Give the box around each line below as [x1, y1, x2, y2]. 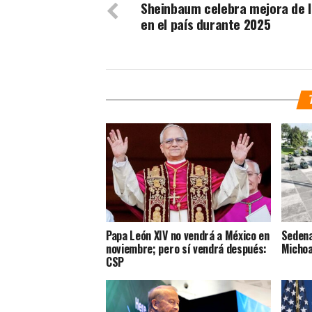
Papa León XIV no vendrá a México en [106, 227, 270, 244]
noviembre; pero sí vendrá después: [106, 240, 267, 258]
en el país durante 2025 [141, 14, 271, 35]
